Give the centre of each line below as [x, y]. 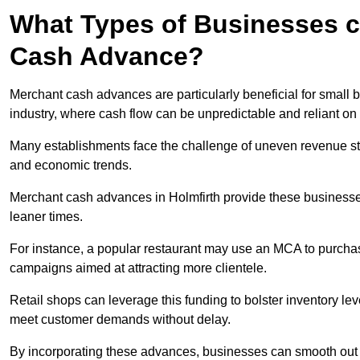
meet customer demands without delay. [120, 319]
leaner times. [46, 216]
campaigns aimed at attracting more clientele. [138, 268]
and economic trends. [71, 165]
